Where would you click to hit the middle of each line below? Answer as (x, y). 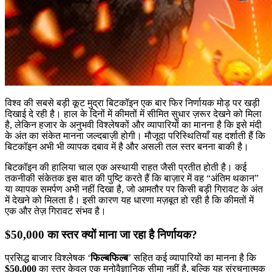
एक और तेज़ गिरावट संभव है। (56, 211)
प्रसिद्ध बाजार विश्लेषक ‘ (48, 258)
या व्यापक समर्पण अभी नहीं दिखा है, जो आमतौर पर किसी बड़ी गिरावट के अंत (134, 189)
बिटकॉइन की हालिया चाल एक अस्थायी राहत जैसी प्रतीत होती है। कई (126, 167)
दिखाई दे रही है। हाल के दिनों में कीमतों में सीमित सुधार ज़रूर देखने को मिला (133, 114)
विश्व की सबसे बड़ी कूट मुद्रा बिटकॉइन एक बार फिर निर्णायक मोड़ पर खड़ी (132, 103)
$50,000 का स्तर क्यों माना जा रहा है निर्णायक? (101, 234)
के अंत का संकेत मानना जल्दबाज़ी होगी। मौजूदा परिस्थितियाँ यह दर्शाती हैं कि (135, 135)
